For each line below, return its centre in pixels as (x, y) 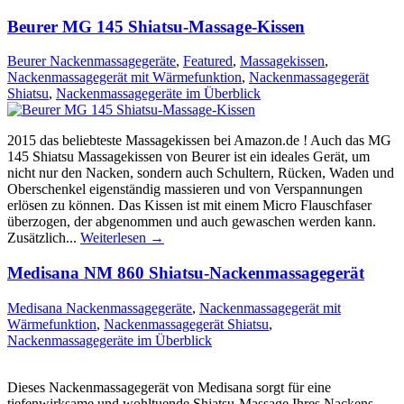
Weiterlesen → (122, 238)
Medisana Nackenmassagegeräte (100, 308)
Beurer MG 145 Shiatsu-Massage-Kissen (156, 26)
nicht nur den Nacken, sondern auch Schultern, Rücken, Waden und (201, 173)
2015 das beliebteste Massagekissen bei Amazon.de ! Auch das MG (199, 141)
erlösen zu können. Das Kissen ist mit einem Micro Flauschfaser (189, 206)
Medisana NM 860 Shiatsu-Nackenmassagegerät (186, 273)
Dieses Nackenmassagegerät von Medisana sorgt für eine (169, 387)
